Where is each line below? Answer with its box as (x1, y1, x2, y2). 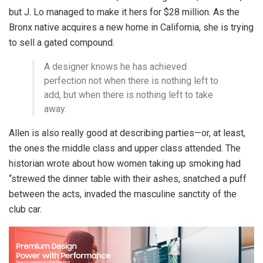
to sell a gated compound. (9, 36, 114, 48)
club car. (9, 203, 42, 215)
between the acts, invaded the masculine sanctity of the (9, 188, 237, 200)
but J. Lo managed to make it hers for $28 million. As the (9, 6, 240, 18)
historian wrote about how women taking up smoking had (9, 157, 241, 169)
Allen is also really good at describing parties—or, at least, (9, 127, 245, 139)
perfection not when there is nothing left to (44, 75, 218, 86)
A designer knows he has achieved (44, 60, 187, 72)
